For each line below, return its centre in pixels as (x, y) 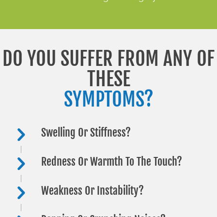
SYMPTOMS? (108, 99)
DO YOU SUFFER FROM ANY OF (108, 58)
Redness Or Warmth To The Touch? (112, 161)
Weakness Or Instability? (93, 190)
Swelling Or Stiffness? (86, 132)
